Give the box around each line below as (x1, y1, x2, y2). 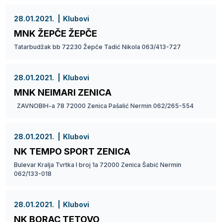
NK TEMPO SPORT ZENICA (14, 146, 130, 157)
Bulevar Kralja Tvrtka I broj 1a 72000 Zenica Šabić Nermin (14, 161, 181, 168)
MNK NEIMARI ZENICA (14, 87, 111, 98)
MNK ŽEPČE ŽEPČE (14, 28, 97, 39)
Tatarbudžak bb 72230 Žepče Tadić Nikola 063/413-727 (14, 43, 181, 51)
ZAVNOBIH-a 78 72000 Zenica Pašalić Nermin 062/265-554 (14, 102, 194, 110)
